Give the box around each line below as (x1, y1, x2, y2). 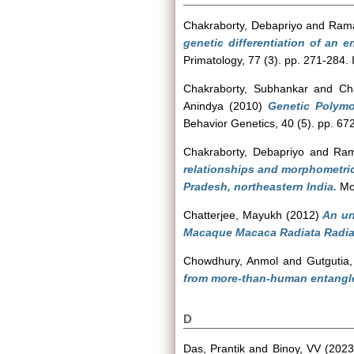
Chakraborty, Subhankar (183, 82, 308, 95)
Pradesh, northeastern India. (183, 180, 337, 193)
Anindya (183, 100, 224, 112)
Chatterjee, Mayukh (183, 209, 282, 221)
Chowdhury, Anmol (183, 254, 278, 267)
